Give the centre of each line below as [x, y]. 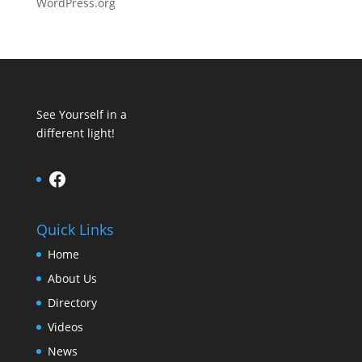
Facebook [90, 178]
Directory [72, 303]
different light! [75, 133]
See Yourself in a [81, 114]
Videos [65, 327]
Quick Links [75, 230]
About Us [72, 279]
